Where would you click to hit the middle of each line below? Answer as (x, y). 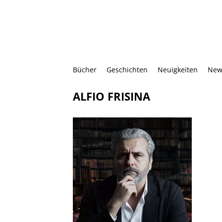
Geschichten (127, 69)
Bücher (85, 69)
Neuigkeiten (178, 69)
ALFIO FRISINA (111, 96)
